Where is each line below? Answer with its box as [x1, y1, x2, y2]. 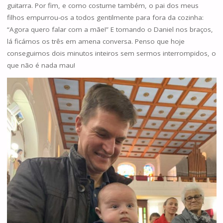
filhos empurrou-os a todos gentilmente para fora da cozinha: [6, 12, 204, 22]
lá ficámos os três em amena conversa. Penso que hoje [6, 36, 185, 46]
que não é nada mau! [6, 60, 75, 70]
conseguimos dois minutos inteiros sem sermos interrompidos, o [6, 48, 216, 58]
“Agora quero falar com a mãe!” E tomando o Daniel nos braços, [6, 24, 213, 34]
